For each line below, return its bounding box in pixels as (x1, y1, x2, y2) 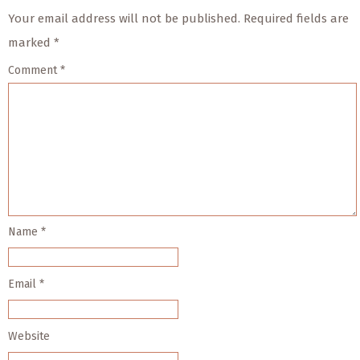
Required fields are (243, 11, 349, 27)
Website (8, 329, 50, 344)
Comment (8, 63, 60, 78)
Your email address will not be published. (8, 11, 240, 27)
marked (8, 35, 54, 51)
